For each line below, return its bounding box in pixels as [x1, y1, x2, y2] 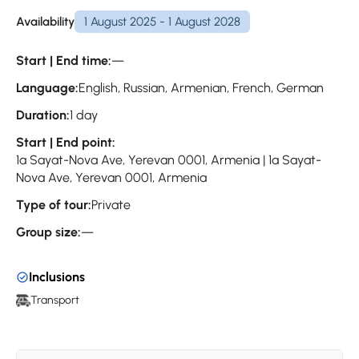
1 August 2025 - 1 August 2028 [84, 14, 240, 29]
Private [91, 197, 131, 213]
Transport [30, 293, 79, 308]
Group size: [16, 224, 81, 240]
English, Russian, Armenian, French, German [79, 80, 324, 96]
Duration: [16, 107, 70, 123]
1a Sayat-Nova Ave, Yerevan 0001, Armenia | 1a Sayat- [16, 152, 321, 168]
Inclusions [29, 269, 85, 285]
